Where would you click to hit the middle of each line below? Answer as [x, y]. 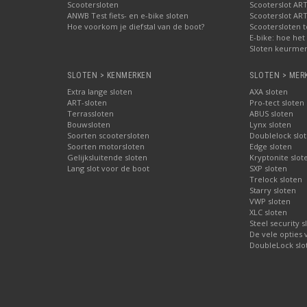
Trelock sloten [276, 179]
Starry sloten [273, 190]
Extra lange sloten [100, 91]
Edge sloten [271, 146]
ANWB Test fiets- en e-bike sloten [128, 15]
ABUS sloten [271, 113]
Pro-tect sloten [277, 102]
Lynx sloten [270, 124]
